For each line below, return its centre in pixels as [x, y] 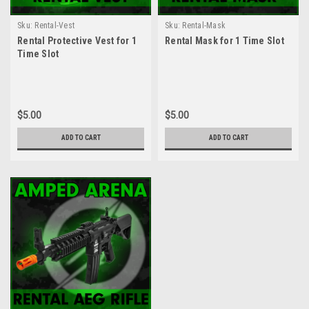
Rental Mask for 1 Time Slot [225, 41]
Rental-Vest [54, 26]
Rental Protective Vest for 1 [77, 41]
